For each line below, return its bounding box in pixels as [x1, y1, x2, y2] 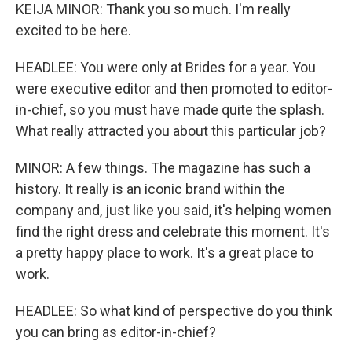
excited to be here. [16, 22, 131, 38]
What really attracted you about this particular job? [16, 123, 326, 139]
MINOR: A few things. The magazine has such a [16, 159, 310, 176]
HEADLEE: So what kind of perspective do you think [16, 302, 332, 319]
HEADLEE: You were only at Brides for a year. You [16, 59, 316, 75]
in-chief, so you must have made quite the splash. [16, 101, 324, 118]
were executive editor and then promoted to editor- [16, 80, 332, 97]
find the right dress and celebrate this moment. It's [16, 223, 330, 240]
